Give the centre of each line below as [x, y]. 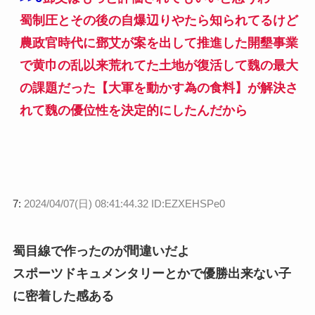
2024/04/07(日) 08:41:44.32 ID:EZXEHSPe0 [124, 203]
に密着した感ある [63, 296]
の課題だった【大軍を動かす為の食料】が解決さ [159, 88]
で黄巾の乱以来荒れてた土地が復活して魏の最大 [159, 65]
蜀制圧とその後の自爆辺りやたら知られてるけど [159, 20]
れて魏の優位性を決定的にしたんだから [133, 110]
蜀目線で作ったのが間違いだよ [101, 251]
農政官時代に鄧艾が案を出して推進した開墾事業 [159, 43]
